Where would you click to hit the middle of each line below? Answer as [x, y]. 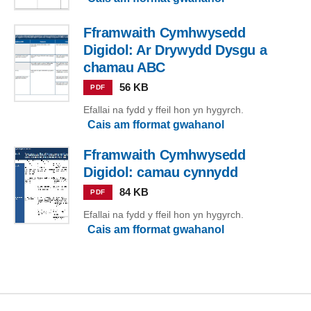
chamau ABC [124, 68]
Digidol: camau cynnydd [161, 173]
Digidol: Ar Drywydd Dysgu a [175, 50]
